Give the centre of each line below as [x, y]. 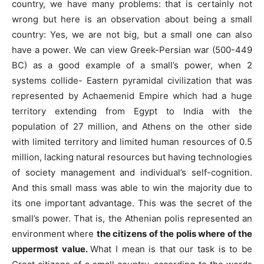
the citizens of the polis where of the [174, 233]
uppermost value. [51, 249]
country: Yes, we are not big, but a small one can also [132, 34]
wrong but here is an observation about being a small [132, 19]
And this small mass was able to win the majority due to [132, 187]
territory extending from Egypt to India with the [132, 111]
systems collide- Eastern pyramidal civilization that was [132, 80]
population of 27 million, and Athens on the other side [132, 126]
